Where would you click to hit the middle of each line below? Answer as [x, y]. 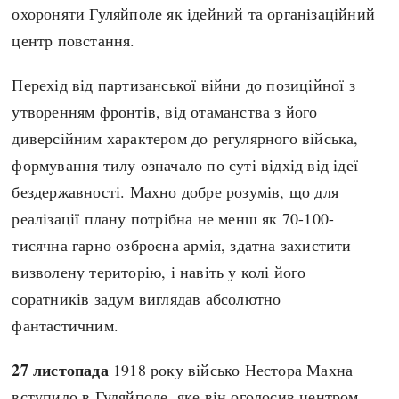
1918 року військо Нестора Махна [231, 369]
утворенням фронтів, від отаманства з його [165, 111]
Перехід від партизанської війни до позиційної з [183, 84]
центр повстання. [73, 40]
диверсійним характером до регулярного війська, [185, 138]
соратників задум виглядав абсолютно [147, 298]
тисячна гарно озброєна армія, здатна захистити [182, 244]
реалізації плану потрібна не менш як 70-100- [173, 218]
